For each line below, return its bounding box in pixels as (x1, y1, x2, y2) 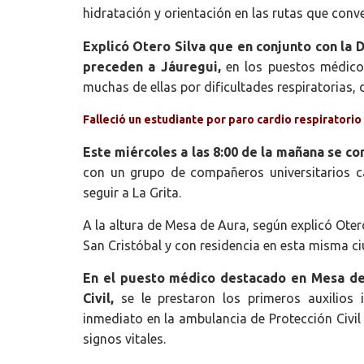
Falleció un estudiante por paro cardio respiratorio (83, 113, 362, 127)
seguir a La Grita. (83, 184, 181, 200)
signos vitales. (83, 331, 166, 347)
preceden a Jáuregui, (83, 58, 221, 74)
